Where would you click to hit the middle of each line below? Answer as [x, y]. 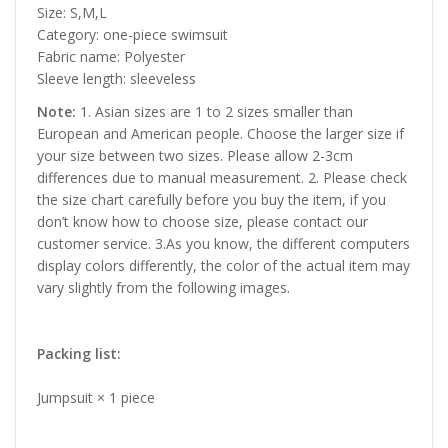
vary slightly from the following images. [163, 287]
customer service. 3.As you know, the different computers [223, 243]
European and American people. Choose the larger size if [220, 133]
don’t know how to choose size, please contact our [202, 221]
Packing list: [79, 353]
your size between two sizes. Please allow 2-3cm [195, 155]
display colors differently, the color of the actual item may [223, 265]
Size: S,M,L [72, 12]
